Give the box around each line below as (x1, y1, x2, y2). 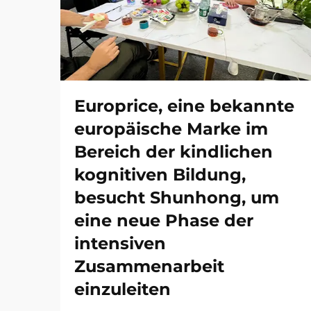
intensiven (74, 233, 166, 254)
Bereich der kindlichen (74, 142, 273, 162)
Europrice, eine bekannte (74, 96, 294, 117)
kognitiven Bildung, (74, 165, 246, 185)
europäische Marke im (74, 119, 268, 140)
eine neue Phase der (74, 210, 253, 231)
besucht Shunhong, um (74, 187, 279, 208)
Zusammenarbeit (74, 256, 224, 277)
